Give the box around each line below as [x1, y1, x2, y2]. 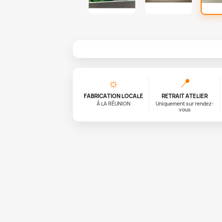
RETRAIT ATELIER [162, 92, 208, 100]
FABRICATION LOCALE [83, 92, 143, 100]
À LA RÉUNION [96, 100, 130, 107]
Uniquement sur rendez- [156, 100, 214, 107]
